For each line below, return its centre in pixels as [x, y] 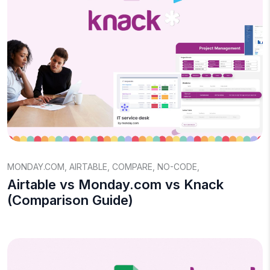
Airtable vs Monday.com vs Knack [115, 184]
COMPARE [132, 167]
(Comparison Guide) [70, 200]
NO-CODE [177, 167]
